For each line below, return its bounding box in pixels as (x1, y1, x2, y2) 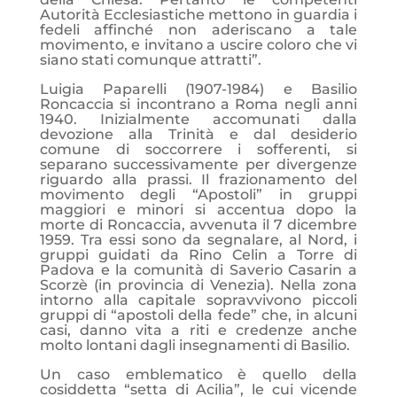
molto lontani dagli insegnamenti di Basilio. (39, 337, 350, 354)
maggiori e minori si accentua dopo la (39, 201, 358, 218)
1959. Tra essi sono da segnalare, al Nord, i (39, 231, 358, 248)
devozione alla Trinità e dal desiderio (39, 126, 358, 143)
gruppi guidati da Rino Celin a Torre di (39, 246, 358, 263)
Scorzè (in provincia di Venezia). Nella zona (39, 276, 358, 293)
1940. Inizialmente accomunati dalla (39, 111, 358, 128)
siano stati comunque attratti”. (39, 51, 261, 68)
